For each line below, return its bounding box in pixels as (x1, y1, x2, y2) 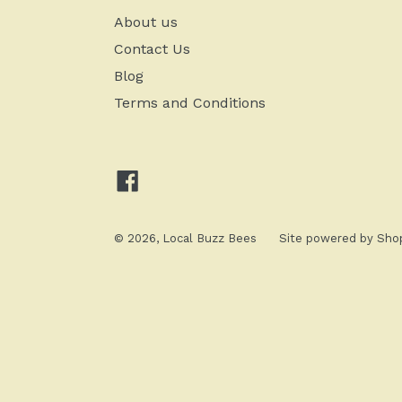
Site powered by (279, 232, 377, 245)
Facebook (138, 170, 204, 188)
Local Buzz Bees (162, 232, 257, 245)
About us (114, 13, 178, 31)
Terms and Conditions (114, 94, 266, 111)
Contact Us (114, 40, 190, 57)
